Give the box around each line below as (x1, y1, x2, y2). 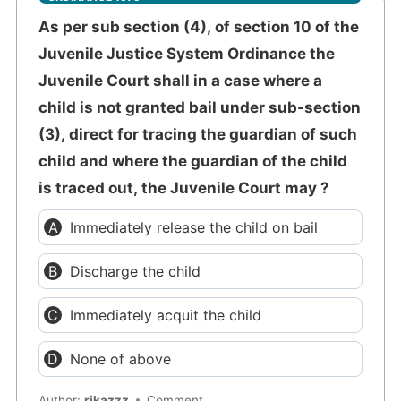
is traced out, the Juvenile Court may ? (38, 178, 330, 197)
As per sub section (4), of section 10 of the (38, 17, 360, 36)
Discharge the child (70, 261, 201, 280)
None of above (70, 349, 172, 368)
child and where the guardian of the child (38, 151, 348, 170)
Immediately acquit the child (70, 305, 262, 324)
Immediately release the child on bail (70, 218, 319, 236)
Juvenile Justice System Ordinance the (38, 44, 336, 63)
